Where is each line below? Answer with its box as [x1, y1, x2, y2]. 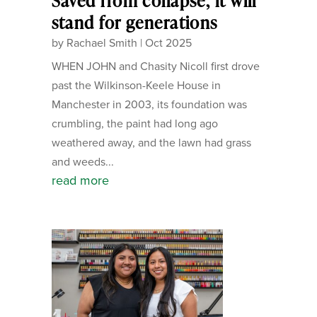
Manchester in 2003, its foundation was [51, 96, 247, 113]
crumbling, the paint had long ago [51, 115, 218, 132]
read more [51, 171, 109, 190]
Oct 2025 [144, 35, 192, 52]
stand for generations [51, 11, 218, 35]
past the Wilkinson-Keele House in [51, 77, 221, 94]
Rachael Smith [66, 35, 137, 52]
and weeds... [51, 154, 114, 171]
